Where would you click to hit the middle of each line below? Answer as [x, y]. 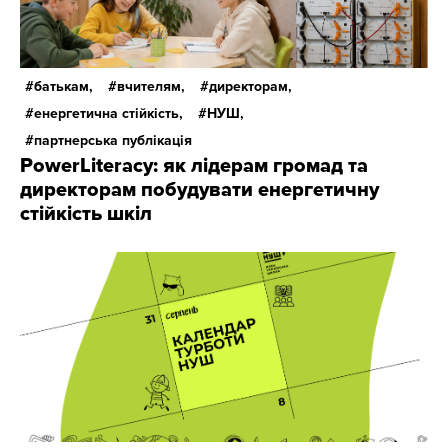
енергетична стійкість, [108, 113]
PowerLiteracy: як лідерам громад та [194, 166]
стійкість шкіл [86, 214]
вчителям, [151, 86]
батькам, [63, 86]
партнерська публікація [113, 140]
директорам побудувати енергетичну [199, 190]
